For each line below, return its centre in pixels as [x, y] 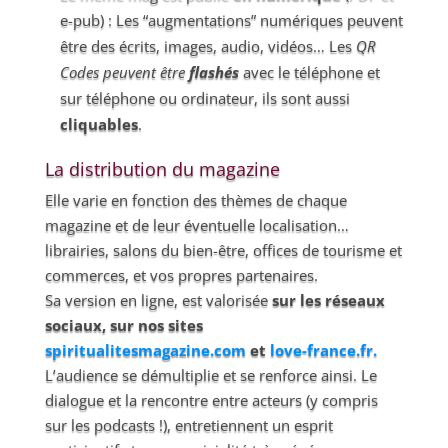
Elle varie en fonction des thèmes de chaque [195, 200]
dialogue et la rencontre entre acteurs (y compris [211, 400]
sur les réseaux [328, 300]
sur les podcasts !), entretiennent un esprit [188, 425]
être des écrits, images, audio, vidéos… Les [207, 46]
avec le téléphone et [309, 72]
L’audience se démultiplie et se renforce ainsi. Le [210, 375]
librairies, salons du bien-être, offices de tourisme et [223, 250]
